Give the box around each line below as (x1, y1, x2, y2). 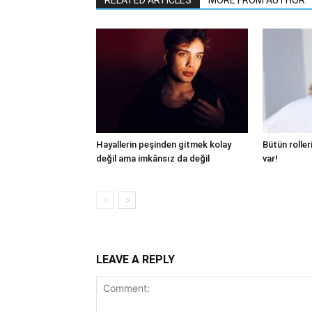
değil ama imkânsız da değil (96, 153, 210, 164)
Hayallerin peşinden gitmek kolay (96, 139, 231, 150)
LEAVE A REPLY (96, 253, 175, 266)
